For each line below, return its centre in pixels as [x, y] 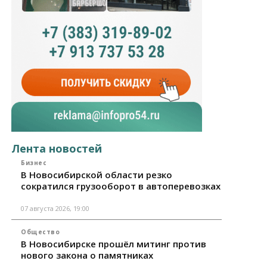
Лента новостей [57, 149]
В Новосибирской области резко [97, 175]
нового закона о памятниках [87, 255]
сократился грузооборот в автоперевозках [121, 186]
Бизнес [34, 163]
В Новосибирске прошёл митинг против [114, 244]
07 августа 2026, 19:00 [55, 209]
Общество [41, 232]
